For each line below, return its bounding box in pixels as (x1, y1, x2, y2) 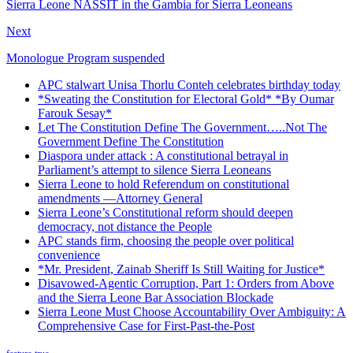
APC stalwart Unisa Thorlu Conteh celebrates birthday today (38, 77, 340, 91)
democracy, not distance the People (38, 219, 212, 233)
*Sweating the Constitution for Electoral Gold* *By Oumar (38, 91, 334, 106)
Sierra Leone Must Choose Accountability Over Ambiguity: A (38, 304, 346, 318)
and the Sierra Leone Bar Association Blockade (38, 290, 273, 304)
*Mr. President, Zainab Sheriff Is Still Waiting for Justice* (38, 262, 325, 276)
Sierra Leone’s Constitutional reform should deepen (38, 205, 293, 219)
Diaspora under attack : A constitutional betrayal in (38, 148, 288, 162)
